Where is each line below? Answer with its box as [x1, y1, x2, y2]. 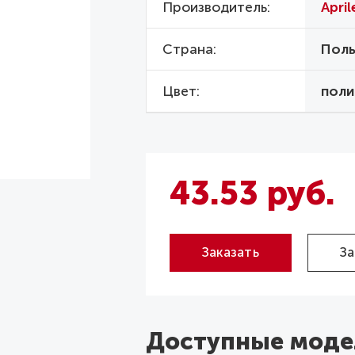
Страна [162, 41, 213, 58]
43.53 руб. [169, 174, 335, 213]
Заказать [201, 244, 259, 260]
